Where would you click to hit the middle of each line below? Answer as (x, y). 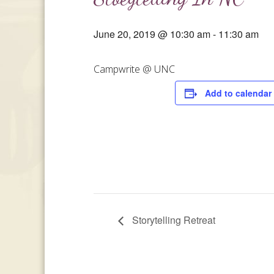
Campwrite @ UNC (135, 69)
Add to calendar (239, 93)
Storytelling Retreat (173, 220)
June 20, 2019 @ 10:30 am (152, 34)
